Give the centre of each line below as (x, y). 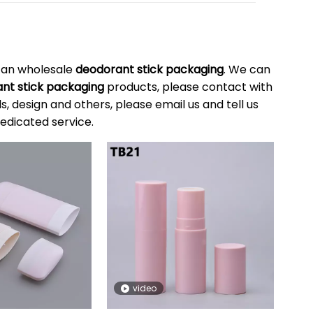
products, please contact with (188, 87)
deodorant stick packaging (149, 70)
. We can (247, 70)
